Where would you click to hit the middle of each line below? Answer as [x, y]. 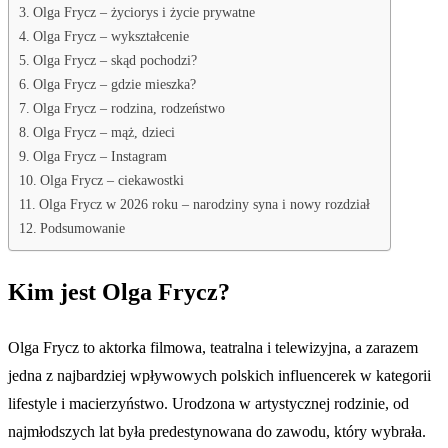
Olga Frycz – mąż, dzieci [103, 131]
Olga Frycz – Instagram [99, 155]
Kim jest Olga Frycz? [119, 291]
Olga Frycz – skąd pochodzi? [114, 59]
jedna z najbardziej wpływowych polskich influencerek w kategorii [219, 375]
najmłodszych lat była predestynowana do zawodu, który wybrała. [217, 431]
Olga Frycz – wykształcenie [110, 35]
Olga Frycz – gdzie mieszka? [114, 83]
